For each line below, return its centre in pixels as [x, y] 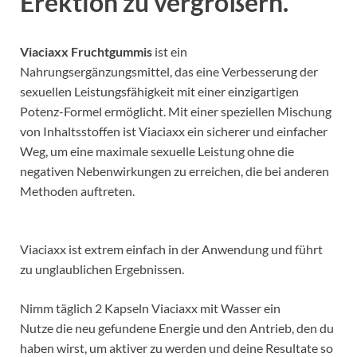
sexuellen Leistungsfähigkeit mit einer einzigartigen [159, 91]
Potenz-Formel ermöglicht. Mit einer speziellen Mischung [176, 111]
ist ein [170, 51]
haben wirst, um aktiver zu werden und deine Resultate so [177, 347]
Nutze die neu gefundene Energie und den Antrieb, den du [177, 328]
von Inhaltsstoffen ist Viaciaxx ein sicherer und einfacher [174, 131]
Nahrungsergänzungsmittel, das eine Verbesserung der [169, 71]
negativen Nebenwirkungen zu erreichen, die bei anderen [175, 171]
